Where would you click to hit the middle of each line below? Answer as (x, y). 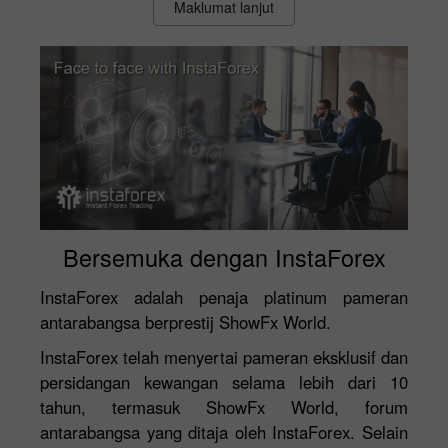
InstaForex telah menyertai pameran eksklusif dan (224, 356)
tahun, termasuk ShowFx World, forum (224, 406)
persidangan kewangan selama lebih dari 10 (224, 381)
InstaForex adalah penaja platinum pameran (224, 296)
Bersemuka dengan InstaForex (224, 256)
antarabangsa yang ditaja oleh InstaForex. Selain (224, 431)
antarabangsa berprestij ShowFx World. (185, 321)
